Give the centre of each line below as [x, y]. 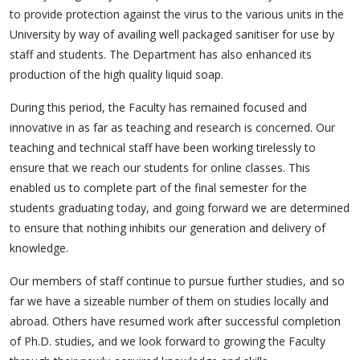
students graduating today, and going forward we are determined [180, 207]
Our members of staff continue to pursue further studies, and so [177, 280]
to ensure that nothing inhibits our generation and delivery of [168, 227]
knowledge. [39, 247]
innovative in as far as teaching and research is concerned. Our [172, 127]
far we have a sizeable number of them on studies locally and [169, 301]
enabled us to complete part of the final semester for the [158, 187]
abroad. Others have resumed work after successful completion [175, 321]
